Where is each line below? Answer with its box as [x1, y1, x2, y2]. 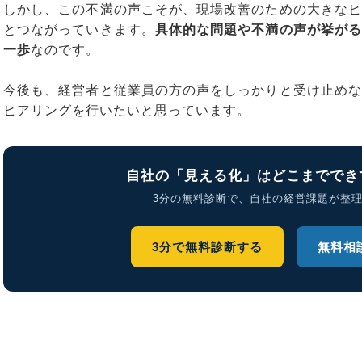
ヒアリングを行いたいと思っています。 [3, 103, 250, 117]
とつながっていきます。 [3, 23, 155, 36]
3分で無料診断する [151, 240, 263, 254]
